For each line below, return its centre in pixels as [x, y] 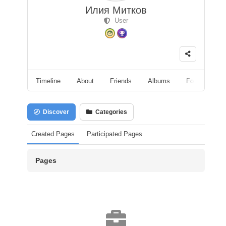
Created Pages [53, 134]
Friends [121, 81]
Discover [54, 112]
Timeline [48, 81]
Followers [200, 81]
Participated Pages [115, 134]
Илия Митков [116, 10]
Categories [110, 112]
